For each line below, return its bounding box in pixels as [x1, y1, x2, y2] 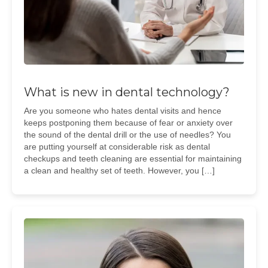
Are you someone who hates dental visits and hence [24, 106, 221, 115]
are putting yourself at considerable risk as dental [24, 142, 210, 151]
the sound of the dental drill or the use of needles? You [24, 130, 231, 139]
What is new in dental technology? [24, 85, 230, 99]
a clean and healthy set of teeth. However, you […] [24, 166, 215, 175]
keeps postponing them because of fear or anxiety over [24, 118, 233, 127]
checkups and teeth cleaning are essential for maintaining [24, 154, 242, 163]
